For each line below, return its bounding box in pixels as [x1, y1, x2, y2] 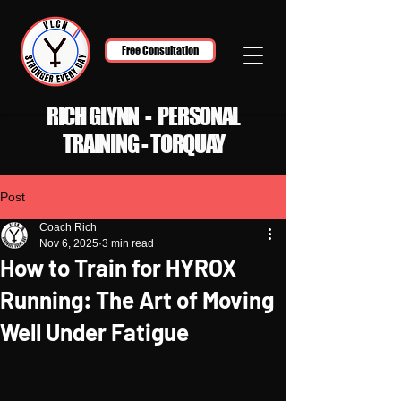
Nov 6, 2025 [39, 237, 98, 250]
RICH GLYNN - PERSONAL [46, 102, 241, 130]
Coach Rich [39, 221, 97, 234]
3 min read [102, 237, 154, 250]
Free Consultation [122, 44, 199, 57]
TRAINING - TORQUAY [62, 130, 225, 158]
